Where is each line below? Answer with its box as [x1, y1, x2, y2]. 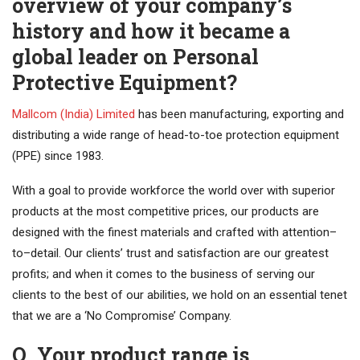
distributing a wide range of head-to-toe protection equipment [12, 128, 339, 143]
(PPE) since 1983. [12, 149, 104, 164]
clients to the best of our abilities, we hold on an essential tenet [12, 288, 347, 303]
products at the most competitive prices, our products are [12, 204, 319, 219]
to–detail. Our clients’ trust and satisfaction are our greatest [12, 246, 329, 261]
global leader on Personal [12, 43, 259, 71]
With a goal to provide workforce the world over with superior [12, 183, 335, 198]
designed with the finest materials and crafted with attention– [12, 225, 337, 240]
